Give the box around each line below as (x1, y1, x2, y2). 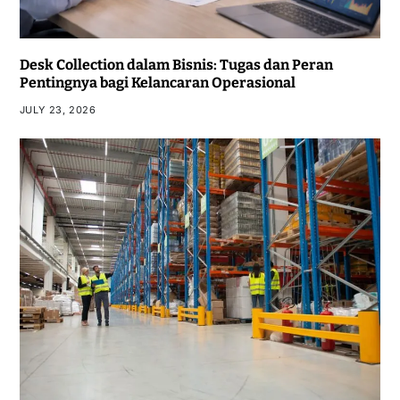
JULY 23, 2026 (19, 103, 96, 116)
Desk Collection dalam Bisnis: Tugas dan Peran (19, 55, 333, 73)
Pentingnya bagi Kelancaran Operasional (19, 73, 296, 91)
